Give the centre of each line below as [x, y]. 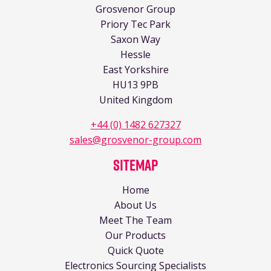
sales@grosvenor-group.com [135, 139]
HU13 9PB [135, 84]
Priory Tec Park [135, 24]
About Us [135, 205]
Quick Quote [135, 250]
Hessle [135, 54]
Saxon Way [135, 39]
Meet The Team [135, 220]
